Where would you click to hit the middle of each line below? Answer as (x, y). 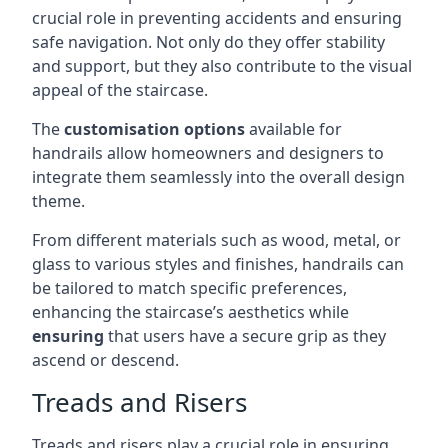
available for (293, 129)
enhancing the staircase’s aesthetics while (190, 312)
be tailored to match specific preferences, (189, 288)
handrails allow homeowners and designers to (208, 153)
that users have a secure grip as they (245, 336)
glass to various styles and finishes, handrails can (218, 264)
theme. (58, 201)
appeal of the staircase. (120, 90)
